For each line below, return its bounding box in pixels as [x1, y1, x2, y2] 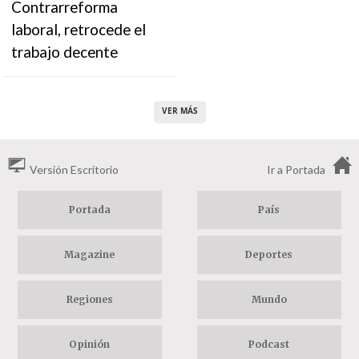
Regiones [66, 293, 113, 305]
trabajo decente [11, 42, 119, 61]
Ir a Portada [267, 163, 325, 176]
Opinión [69, 338, 111, 350]
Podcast [248, 338, 290, 350]
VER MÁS [161, 105, 198, 116]
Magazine [64, 248, 115, 260]
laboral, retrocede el [11, 20, 147, 38]
